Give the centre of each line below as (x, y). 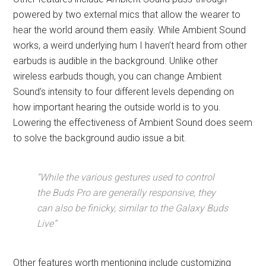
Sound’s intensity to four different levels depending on (124, 92)
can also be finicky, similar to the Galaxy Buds (133, 208)
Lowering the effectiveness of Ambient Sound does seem (133, 123)
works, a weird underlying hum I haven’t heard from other (130, 46)
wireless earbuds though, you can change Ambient (118, 77)
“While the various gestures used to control (126, 178)
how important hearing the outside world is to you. (117, 107)
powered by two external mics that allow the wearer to (127, 15)
